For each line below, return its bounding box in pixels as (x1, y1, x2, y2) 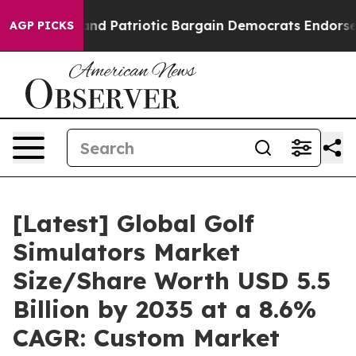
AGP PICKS (10, 18, 74, 33)
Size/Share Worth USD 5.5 (13, 265, 331, 296)
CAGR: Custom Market (13, 323, 280, 353)
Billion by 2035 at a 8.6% (13, 294, 316, 324)
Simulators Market (13, 237, 240, 267)
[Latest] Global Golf (13, 208, 254, 238)
